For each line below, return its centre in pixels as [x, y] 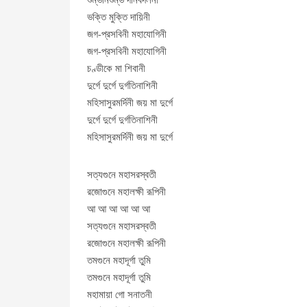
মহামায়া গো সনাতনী [120, 294]
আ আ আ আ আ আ [119, 208]
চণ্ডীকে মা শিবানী [116, 68]
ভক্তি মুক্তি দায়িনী [119, 16]
